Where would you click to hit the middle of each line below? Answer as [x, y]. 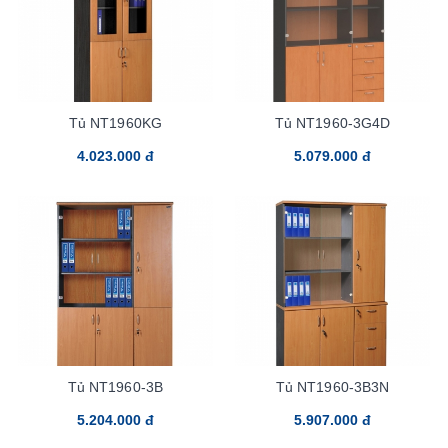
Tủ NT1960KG [115, 122]
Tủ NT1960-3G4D [332, 122]
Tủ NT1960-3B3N [332, 386]
